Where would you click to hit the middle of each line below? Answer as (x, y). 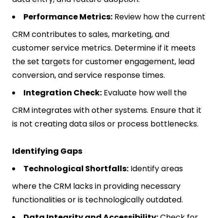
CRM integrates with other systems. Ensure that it (107, 110)
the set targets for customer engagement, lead (103, 62)
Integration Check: (63, 93)
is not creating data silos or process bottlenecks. (105, 124)
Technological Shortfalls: (76, 169)
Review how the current (159, 17)
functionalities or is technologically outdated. (98, 200)
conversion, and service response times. (89, 75)
